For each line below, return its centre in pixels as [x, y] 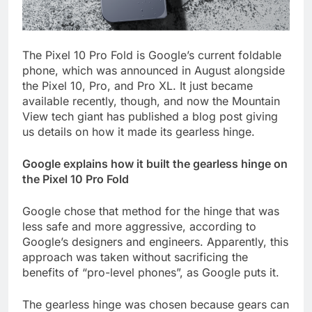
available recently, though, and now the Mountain [151, 101]
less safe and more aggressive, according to [139, 227]
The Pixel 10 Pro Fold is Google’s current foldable [152, 55]
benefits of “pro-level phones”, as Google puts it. [151, 273]
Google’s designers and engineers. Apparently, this [155, 242]
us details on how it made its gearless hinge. [139, 132]
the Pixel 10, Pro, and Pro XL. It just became [138, 86]
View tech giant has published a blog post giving [150, 117]
